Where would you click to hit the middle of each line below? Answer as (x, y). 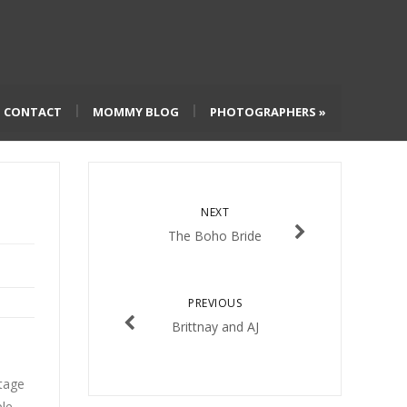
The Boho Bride (215, 235)
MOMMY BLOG (136, 112)
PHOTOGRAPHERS (263, 112)
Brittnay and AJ (215, 326)
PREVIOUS (215, 303)
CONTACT (33, 112)
